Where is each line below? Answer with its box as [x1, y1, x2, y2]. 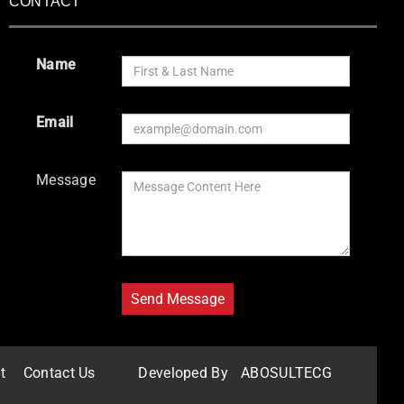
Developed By [138, 364, 233, 382]
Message [36, 171, 96, 189]
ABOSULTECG [241, 364, 332, 382]
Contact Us [23, 364, 96, 382]
